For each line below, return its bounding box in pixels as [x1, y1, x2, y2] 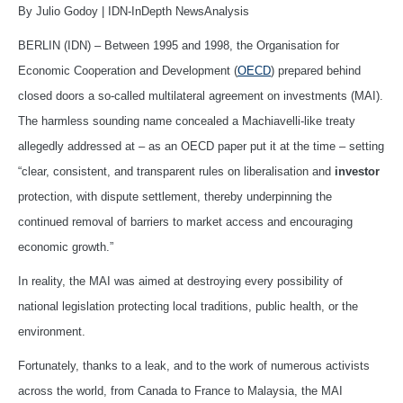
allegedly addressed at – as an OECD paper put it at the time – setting [18, 139, 384, 153]
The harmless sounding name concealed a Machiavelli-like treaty [18, 113, 355, 128]
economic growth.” [18, 239, 113, 254]
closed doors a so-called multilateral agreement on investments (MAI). [18, 88, 383, 103]
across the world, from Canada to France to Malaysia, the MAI [18, 383, 343, 398]
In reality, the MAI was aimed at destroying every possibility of [18, 273, 343, 288]
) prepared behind [271, 63, 361, 77]
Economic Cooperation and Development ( [18, 63, 237, 77]
